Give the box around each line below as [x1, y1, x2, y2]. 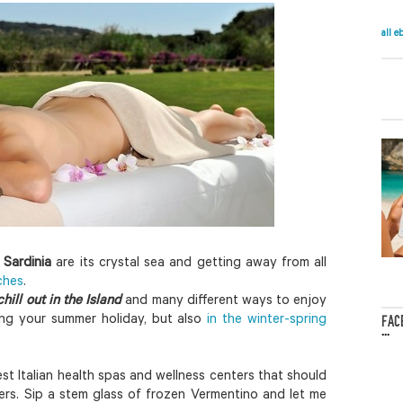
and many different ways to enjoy [121, 293, 327, 309]
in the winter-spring [207, 312, 327, 328]
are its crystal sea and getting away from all [51, 255, 327, 272]
